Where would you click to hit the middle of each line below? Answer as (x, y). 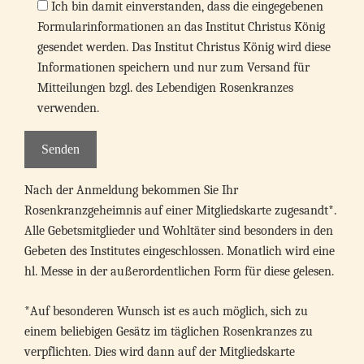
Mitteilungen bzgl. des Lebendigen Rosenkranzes (165, 88)
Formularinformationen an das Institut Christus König (181, 27)
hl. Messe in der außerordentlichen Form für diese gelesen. (179, 271)
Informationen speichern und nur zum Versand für (173, 67)
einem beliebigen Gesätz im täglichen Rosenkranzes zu (169, 331)
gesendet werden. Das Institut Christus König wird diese (184, 47)
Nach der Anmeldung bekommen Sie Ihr (131, 190)
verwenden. (68, 108)
